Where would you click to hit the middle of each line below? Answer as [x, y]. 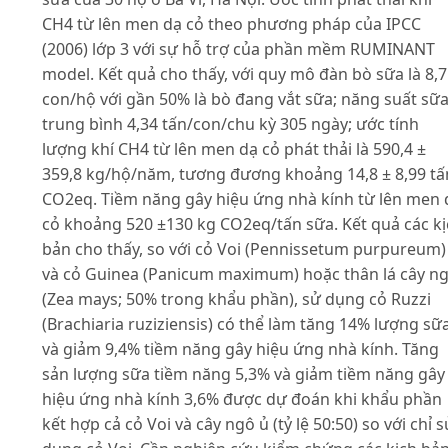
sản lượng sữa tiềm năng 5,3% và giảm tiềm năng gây [243, 374]
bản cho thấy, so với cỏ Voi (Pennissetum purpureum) [244, 249]
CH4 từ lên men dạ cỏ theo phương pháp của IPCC [231, 24]
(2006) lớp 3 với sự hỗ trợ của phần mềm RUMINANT [238, 49]
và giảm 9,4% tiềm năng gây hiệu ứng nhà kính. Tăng [240, 349]
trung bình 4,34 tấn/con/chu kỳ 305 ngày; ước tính [230, 124]
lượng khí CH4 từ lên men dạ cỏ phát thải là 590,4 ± [234, 149]
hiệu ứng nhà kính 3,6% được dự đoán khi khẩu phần [242, 399]
